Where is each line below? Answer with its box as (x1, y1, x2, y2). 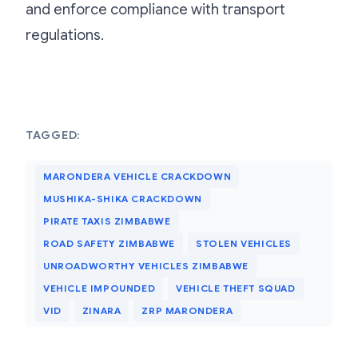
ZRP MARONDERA (141, 304, 233, 316)
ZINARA (82, 304, 121, 316)
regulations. (26, 26, 104, 44)
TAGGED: (26, 127, 81, 142)
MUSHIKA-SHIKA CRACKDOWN (43, 192, 202, 205)
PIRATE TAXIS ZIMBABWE (43, 214, 171, 227)
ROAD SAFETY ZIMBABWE (43, 237, 175, 249)
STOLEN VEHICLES (196, 237, 292, 249)
